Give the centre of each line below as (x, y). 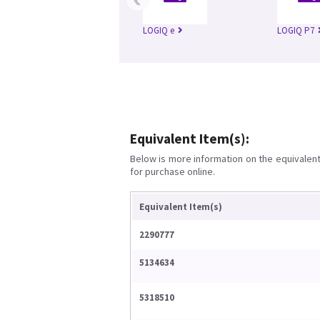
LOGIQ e (159, 30)
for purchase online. (172, 171)
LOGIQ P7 (296, 30)
